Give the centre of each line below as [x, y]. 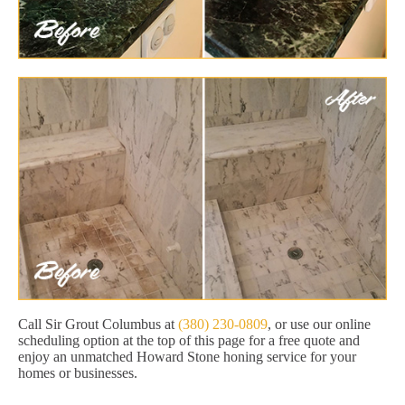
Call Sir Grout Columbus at [98, 325]
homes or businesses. [78, 373]
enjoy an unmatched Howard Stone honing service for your [187, 357]
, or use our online [319, 325]
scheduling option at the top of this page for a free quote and [189, 341]
